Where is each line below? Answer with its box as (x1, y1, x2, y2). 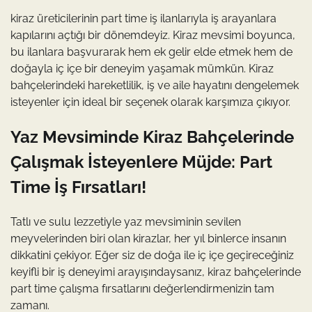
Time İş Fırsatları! (10, 176, 146, 197)
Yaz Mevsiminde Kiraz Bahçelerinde (10, 126, 294, 147)
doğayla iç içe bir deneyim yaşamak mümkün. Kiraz (10, 61, 274, 75)
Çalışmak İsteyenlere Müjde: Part (10, 151, 272, 172)
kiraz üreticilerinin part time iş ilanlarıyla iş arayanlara (10, 11, 276, 25)
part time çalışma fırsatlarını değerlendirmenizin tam (10, 281, 274, 295)
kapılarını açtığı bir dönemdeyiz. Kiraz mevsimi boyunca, (10, 28, 295, 42)
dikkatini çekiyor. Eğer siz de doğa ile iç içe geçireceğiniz (10, 248, 294, 262)
